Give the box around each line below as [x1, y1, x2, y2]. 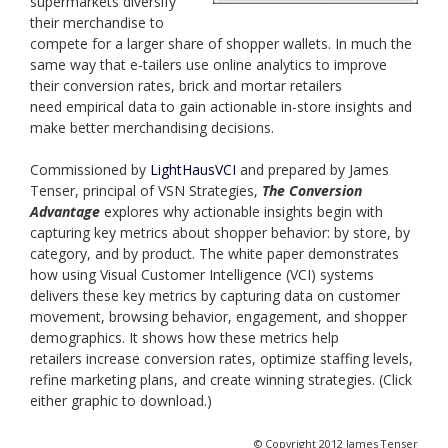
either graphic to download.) [30, 391, 212, 411]
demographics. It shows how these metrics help [30, 328, 339, 348]
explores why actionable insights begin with [100, 202, 383, 222]
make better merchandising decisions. [30, 118, 274, 138]
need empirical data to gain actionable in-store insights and [30, 97, 412, 117]
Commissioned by [30, 160, 150, 180]
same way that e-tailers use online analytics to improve [30, 55, 387, 75]
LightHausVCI [150, 160, 236, 180]
